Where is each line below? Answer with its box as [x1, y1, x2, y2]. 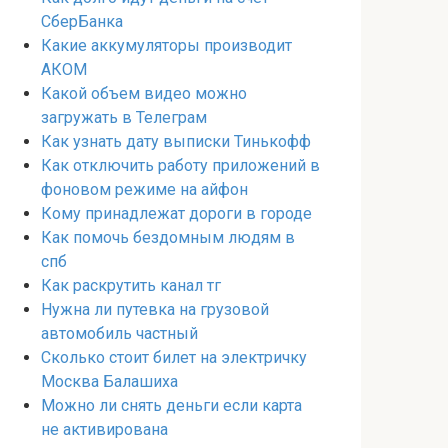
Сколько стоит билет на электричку [41, 348, 307, 367]
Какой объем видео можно [41, 84, 247, 103]
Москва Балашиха [41, 372, 178, 391]
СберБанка [41, 12, 123, 31]
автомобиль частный [41, 324, 198, 343]
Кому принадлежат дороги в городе [41, 204, 312, 223]
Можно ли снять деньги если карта [41, 396, 302, 415]
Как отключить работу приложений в [41, 156, 320, 175]
